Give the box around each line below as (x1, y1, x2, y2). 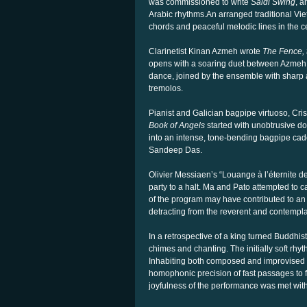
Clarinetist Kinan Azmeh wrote (149, 47, 262, 56)
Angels (179, 121, 207, 130)
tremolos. (149, 84, 183, 93)
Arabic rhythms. (149, 10, 206, 19)
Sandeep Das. (149, 145, 202, 155)
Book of (149, 121, 177, 130)
